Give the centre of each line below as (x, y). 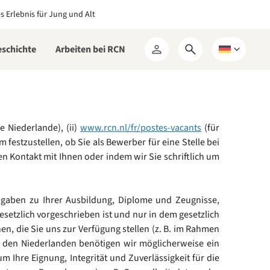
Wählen (234, 55)
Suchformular (218, 55)
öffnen (203, 67)
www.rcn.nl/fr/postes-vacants (140, 128)
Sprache (235, 91)
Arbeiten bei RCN (90, 49)
